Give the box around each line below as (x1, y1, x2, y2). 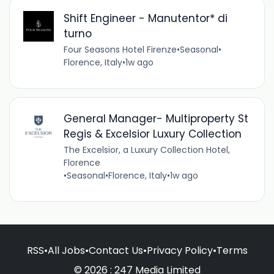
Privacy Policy (146, 243, 213, 257)
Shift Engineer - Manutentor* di (63, 10, 228, 26)
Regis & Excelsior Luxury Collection (63, 126, 242, 141)
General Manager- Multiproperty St (63, 111, 248, 126)
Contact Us (88, 243, 143, 257)
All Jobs (47, 243, 85, 257)
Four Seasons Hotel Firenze (63, 43, 177, 56)
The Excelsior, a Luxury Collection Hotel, (63, 143, 230, 156)
